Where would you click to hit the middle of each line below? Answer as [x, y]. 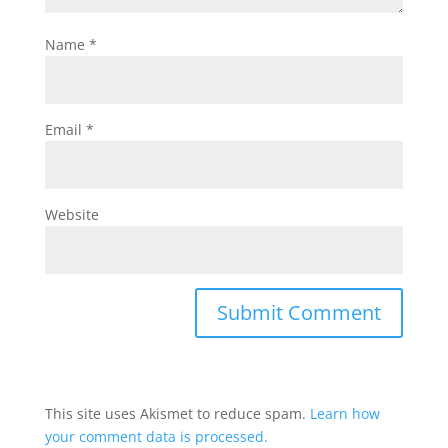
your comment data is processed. [156, 436]
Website [71, 214]
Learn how [344, 413]
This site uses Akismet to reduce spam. [177, 413]
